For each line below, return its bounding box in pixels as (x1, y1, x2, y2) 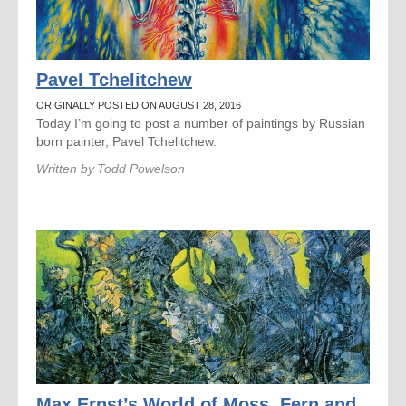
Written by (36, 161, 94, 176)
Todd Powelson (97, 161, 185, 176)
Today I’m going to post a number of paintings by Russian (36, 116, 365, 130)
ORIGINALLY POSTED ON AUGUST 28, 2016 (36, 100, 241, 111)
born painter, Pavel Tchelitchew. (36, 134, 217, 149)
